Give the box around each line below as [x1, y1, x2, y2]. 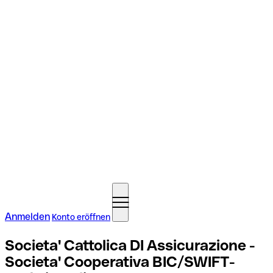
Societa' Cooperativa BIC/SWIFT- [5, 253, 235, 270]
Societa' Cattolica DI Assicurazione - [5, 236, 255, 253]
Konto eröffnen [52, 212, 110, 222]
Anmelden [5, 211, 50, 222]
